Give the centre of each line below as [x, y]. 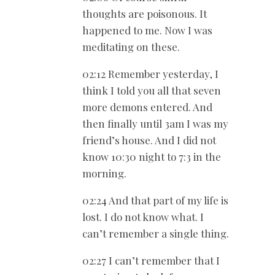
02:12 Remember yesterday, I [150, 74]
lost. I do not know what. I [143, 217]
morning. [104, 173]
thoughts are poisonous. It [145, 14]
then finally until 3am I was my [155, 124]
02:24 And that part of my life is [155, 200]
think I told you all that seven [152, 91]
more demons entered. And [147, 107]
